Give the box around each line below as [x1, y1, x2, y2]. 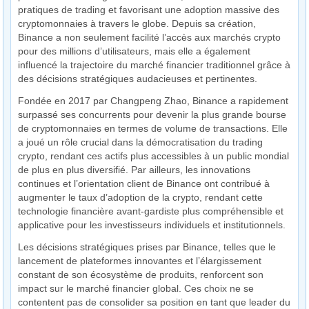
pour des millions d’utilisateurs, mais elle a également [18, 46, 251, 57]
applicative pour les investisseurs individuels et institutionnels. [18, 219, 286, 230]
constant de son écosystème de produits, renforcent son [18, 269, 264, 280]
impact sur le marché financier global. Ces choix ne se [18, 283, 255, 294]
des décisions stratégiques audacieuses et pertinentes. [18, 73, 258, 84]
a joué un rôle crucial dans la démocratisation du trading [18, 137, 263, 148]
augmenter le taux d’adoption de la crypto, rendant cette [18, 192, 263, 203]
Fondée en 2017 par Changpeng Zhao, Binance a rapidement [18, 95, 289, 106]
